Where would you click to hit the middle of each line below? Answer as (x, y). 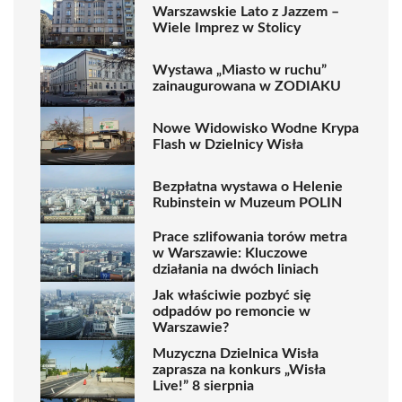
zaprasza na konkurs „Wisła (239, 369)
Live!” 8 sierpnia (203, 385)
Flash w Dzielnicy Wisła (228, 144)
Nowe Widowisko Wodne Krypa (256, 128)
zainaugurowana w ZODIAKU (247, 86)
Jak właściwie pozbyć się (232, 295)
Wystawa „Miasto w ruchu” (240, 70)
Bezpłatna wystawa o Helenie (248, 186)
